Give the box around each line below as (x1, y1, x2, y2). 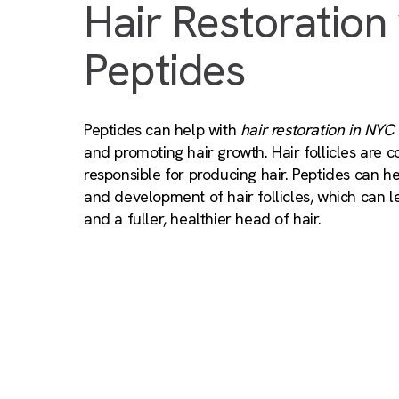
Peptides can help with (84, 118, 240, 140)
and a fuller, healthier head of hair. (84, 208, 322, 229)
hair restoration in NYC (240, 118, 395, 140)
